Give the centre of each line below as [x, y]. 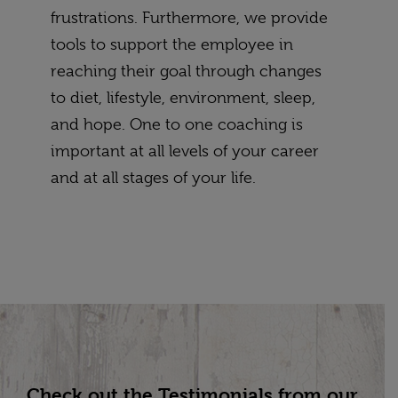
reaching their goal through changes [186, 71]
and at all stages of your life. [153, 177]
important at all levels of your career [184, 151]
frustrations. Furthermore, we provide [189, 17]
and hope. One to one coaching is [176, 124]
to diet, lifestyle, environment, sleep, [183, 97]
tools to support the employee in [171, 44]
